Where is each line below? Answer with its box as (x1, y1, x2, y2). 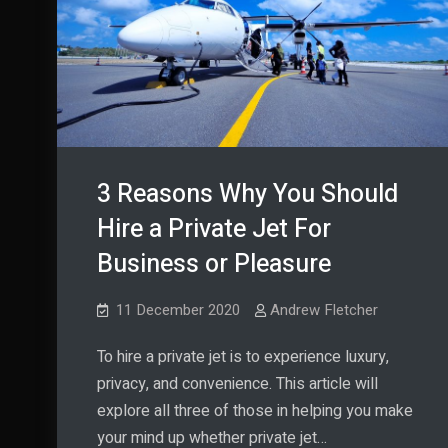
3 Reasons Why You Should (97, 176, 398, 214)
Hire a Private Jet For (97, 211, 331, 249)
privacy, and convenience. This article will (97, 372, 378, 397)
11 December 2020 (116, 299, 240, 322)
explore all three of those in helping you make (97, 399, 413, 424)
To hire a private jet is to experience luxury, (97, 345, 389, 370)
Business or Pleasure (97, 246, 331, 284)
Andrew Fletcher (270, 299, 378, 322)
